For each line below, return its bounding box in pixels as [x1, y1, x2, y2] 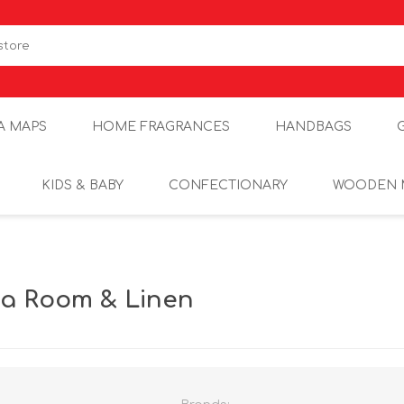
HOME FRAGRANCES [91, 120, 230, 133]
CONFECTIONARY [169, 179, 288, 192]
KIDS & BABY [41, 179, 124, 192]
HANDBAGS [274, 120, 352, 133]
